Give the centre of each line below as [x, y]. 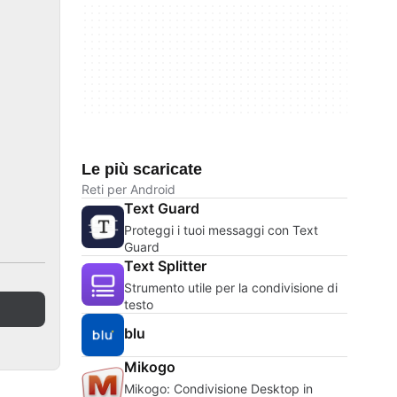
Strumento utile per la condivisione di [231, 288]
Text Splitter [165, 266]
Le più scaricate [142, 169]
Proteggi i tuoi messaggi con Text [221, 230]
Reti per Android [128, 189]
